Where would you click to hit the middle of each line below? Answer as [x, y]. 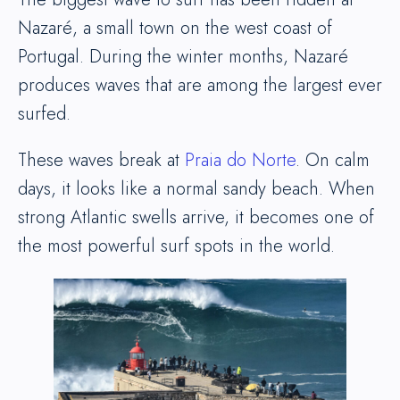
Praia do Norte [240, 160]
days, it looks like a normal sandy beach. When [196, 189]
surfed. [44, 114]
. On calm [333, 160]
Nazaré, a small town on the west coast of [175, 28]
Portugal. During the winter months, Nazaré [183, 57]
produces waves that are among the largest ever [200, 85]
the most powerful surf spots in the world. [176, 246]
